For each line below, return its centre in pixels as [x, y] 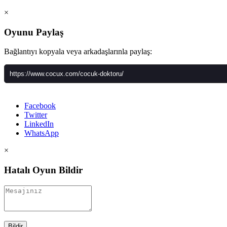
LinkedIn [39, 124]
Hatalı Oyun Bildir [43, 170]
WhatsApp [42, 133]
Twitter [36, 115]
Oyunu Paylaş [34, 32]
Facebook [40, 106]
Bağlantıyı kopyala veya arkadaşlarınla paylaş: [78, 52]
